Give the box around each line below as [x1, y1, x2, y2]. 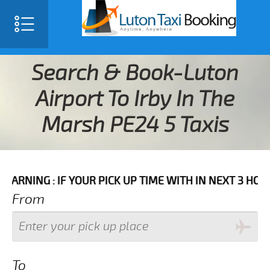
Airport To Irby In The [36, 86, 234, 112]
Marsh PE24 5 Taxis [41, 112, 229, 138]
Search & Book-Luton [31, 60, 239, 86]
